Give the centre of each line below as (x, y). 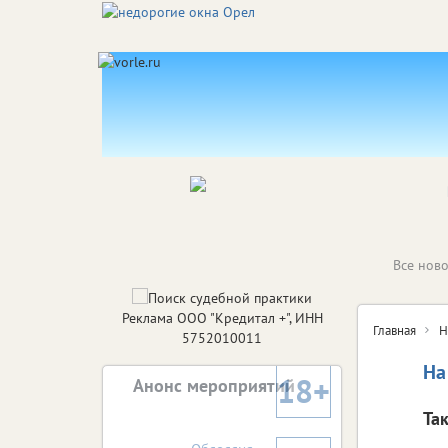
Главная (394, 330)
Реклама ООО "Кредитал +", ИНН (222, 318)
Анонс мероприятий (214, 385)
